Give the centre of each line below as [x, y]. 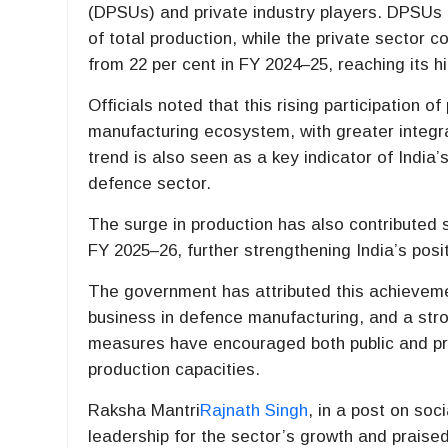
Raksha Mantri [144, 411]
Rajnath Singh [254, 411]
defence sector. [150, 184]
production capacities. [174, 370]
